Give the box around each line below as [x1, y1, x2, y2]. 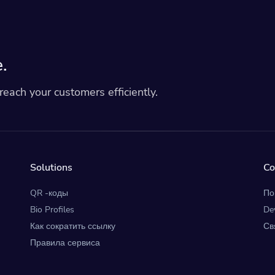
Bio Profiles [30, 204, 75, 215]
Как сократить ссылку [30, 220, 116, 232]
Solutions [30, 161, 73, 174]
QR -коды [30, 187, 69, 199]
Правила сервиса [30, 237, 101, 249]
